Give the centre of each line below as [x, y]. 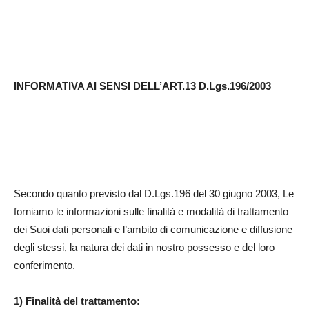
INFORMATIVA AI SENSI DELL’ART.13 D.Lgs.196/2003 [142, 86]
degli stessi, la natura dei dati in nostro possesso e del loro [144, 248]
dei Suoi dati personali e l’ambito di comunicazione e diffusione [153, 230]
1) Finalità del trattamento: [77, 301]
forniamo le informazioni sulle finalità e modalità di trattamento [151, 212]
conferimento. [44, 266]
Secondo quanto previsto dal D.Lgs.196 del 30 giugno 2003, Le [154, 194]
